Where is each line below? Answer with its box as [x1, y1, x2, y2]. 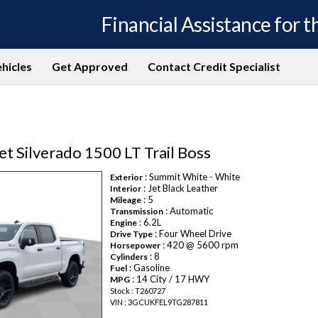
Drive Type [110, 228, 153, 239]
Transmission [110, 205, 164, 216]
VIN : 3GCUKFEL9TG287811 [110, 297, 209, 307]
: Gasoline [127, 261, 170, 273]
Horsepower [110, 239, 161, 251]
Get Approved [52, 60, 128, 73]
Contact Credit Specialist [148, 60, 280, 73]
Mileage [110, 194, 142, 205]
